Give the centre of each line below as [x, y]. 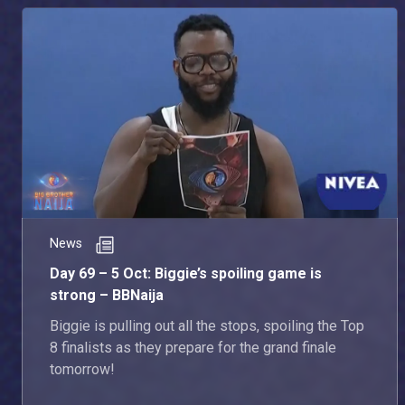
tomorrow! [82, 370]
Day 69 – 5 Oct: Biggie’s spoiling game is [186, 274]
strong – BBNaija [107, 296]
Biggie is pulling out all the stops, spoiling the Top [207, 326]
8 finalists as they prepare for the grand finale [193, 348]
